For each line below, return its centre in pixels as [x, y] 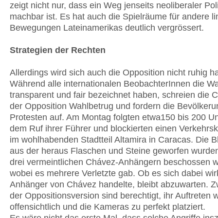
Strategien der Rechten [58, 50]
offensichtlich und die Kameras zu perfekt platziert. [108, 207]
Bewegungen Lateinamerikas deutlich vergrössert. [107, 28]
